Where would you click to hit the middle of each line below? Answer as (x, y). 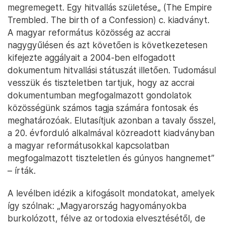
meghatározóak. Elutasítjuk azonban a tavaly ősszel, (112, 120)
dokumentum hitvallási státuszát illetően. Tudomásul (112, 70)
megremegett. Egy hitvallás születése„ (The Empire (110, 7)
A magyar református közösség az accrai (89, 32)
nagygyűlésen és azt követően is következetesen (107, 45)
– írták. (22, 171)
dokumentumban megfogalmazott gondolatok (100, 95)
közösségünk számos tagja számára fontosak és (103, 108)
